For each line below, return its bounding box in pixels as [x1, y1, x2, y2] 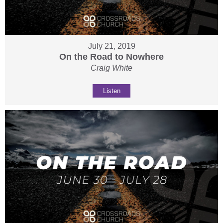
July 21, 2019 [88, 42, 135, 51]
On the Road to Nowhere [59, 52, 164, 62]
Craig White [91, 64, 132, 73]
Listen [103, 87, 120, 95]
